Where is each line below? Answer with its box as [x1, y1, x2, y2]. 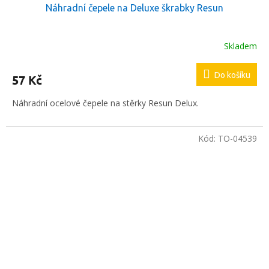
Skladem [224, 40, 257, 52]
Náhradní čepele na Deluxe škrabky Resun [46, 2, 223, 14]
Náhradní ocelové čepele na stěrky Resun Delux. [12, 97, 199, 109]
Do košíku [214, 70, 250, 80]
